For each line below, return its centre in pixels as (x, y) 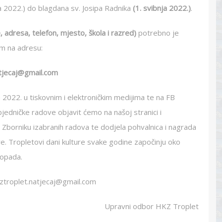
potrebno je (158, 33)
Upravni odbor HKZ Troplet (149, 206)
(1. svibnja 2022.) (162, 8)
